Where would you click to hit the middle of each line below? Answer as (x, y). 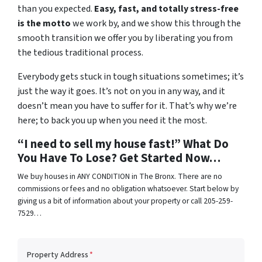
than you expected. (56, 9)
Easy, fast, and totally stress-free (166, 9)
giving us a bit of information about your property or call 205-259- (125, 201)
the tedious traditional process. (80, 53)
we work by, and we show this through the (156, 24)
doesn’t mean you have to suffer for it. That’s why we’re (127, 106)
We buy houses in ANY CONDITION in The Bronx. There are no (120, 177)
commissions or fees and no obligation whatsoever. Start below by (128, 189)
